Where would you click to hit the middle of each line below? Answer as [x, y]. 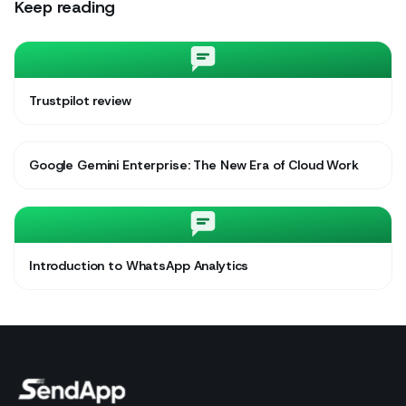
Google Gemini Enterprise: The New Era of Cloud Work [194, 164]
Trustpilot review [80, 100]
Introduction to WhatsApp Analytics [139, 265]
